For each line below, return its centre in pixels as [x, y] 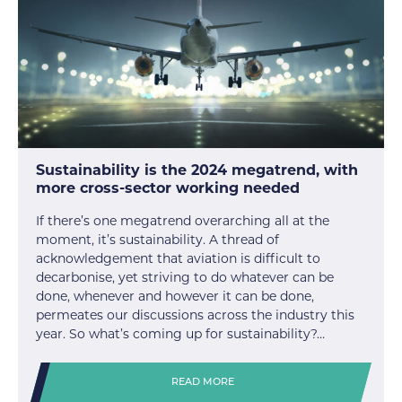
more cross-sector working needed [168, 188]
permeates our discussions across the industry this [195, 315]
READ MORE [203, 383]
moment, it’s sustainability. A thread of [157, 240]
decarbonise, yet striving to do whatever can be [185, 278]
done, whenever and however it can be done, [175, 297]
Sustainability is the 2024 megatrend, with [197, 170]
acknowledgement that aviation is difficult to [178, 259]
